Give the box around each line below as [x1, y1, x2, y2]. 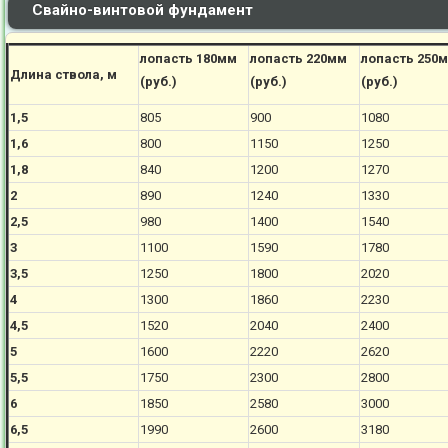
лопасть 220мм [250, 51, 348, 66]
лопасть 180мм [140, 51, 238, 66]
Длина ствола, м [10, 67, 118, 82]
